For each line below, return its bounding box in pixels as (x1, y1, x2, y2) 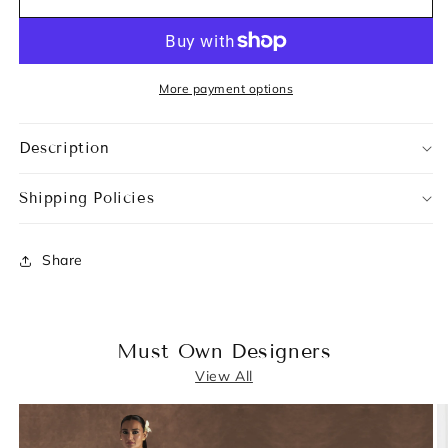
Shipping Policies (19, 188, 155, 207)
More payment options (159, 80, 293, 96)
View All (195, 366, 253, 385)
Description (19, 138, 110, 157)
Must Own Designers (116, 338, 332, 363)
